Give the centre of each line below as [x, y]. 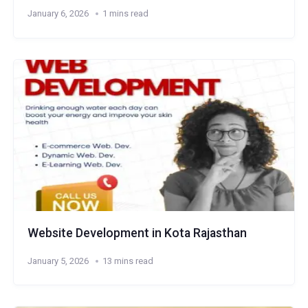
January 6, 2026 [58, 13]
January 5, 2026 [58, 261]
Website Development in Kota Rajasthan [137, 233]
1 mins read [125, 13]
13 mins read [128, 261]
